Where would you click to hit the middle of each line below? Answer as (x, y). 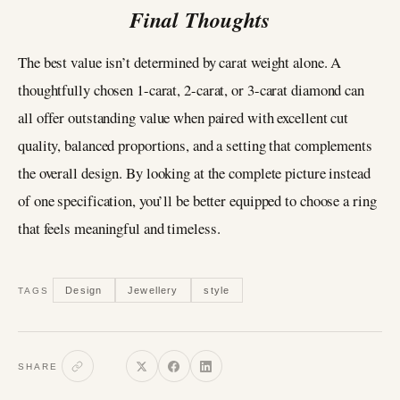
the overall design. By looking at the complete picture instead (194, 173)
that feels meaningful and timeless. (119, 229)
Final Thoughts (200, 20)
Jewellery (153, 290)
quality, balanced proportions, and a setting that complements (195, 146)
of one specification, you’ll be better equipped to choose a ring (197, 201)
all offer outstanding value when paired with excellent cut (183, 118)
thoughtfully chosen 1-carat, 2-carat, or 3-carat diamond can (191, 90)
